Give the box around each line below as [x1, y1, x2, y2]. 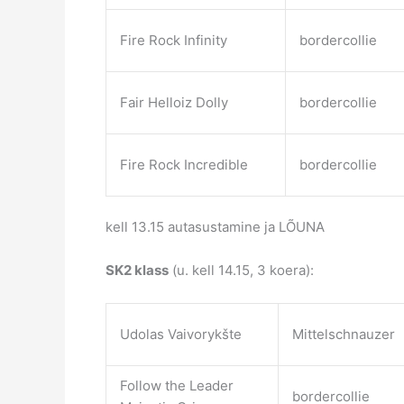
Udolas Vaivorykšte [120, 326, 242, 344]
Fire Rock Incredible [120, 155, 248, 173]
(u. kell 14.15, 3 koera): [169, 262, 314, 280]
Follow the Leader [120, 377, 234, 395]
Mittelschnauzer [292, 326, 395, 344]
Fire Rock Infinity [120, 31, 227, 49]
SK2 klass [106, 262, 169, 280]
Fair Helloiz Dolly [120, 93, 228, 111]
